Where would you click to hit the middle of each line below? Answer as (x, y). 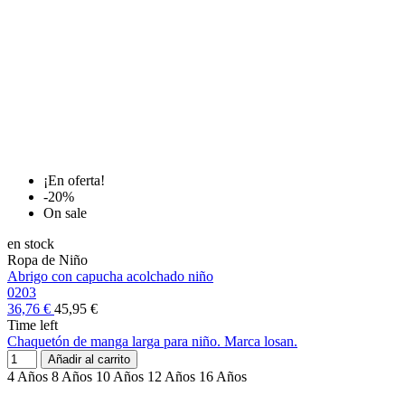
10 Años (120, 377)
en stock (31, 244)
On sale (65, 213)
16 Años (223, 377)
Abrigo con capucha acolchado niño (110, 277)
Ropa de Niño (47, 260)
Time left (33, 325)
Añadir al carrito (89, 360)
